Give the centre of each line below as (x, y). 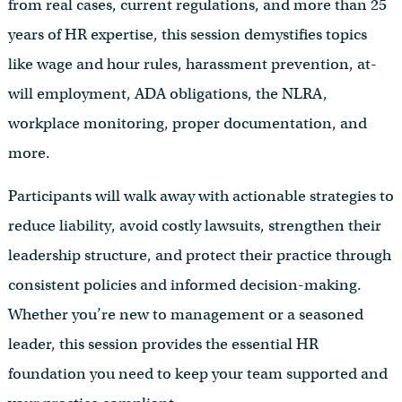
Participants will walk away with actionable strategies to (201, 196)
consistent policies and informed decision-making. (184, 284)
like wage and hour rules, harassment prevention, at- (192, 65)
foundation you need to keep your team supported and (197, 373)
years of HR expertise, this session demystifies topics (187, 35)
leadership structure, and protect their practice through (199, 255)
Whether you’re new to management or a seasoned (185, 314)
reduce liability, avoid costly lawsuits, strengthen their (194, 225)
